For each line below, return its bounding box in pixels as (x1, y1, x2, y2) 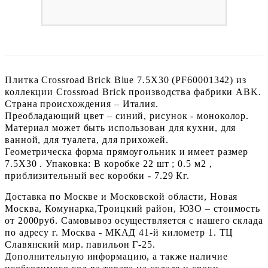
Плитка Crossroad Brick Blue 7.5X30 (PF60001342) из (5, 75, 246, 85)
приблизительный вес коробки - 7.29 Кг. (5, 170, 190, 181)
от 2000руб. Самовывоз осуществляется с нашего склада (5, 215, 263, 226)
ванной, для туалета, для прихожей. (5, 135, 169, 145)
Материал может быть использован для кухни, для (5, 123, 236, 133)
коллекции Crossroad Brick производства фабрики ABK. (5, 87, 261, 97)
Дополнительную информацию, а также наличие (5, 251, 228, 261)
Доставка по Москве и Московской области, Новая (5, 191, 238, 202)
